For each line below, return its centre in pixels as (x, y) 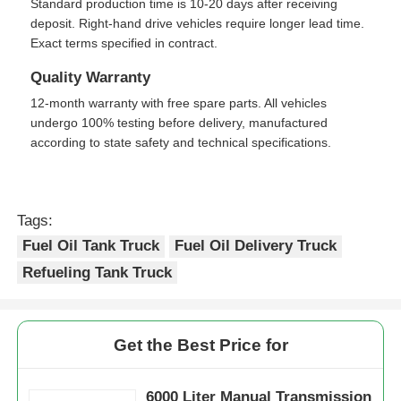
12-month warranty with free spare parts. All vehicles (179, 102)
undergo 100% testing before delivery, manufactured (179, 122)
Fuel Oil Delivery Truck (256, 246)
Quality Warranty (91, 77)
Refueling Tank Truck (98, 272)
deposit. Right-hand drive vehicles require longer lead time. (198, 23)
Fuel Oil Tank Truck (91, 246)
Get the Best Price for (200, 345)
